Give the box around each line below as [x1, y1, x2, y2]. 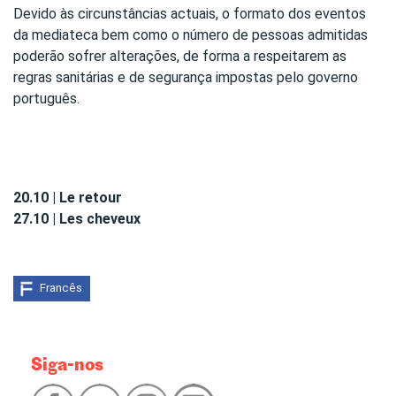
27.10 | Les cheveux [13, 210, 144, 228]
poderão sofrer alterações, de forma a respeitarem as [13, 48, 346, 65]
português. [13, 90, 80, 108]
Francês [40, 281, 82, 295]
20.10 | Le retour [13, 189, 122, 207]
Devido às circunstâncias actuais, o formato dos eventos [13, 5, 366, 23]
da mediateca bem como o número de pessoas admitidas [13, 27, 368, 44]
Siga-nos [31, 351, 103, 376]
